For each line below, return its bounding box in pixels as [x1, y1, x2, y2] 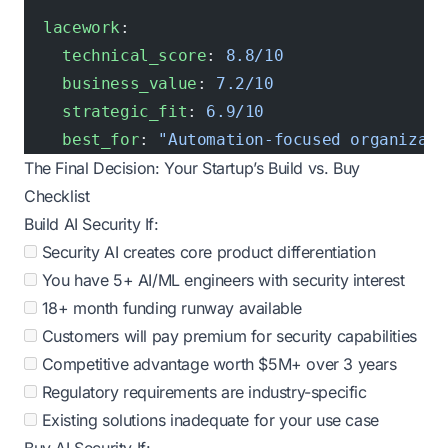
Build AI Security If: [24, 214, 159, 234]
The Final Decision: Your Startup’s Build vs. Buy [24, 158, 360, 178]
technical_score [24, 46, 207, 65]
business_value [24, 74, 197, 93]
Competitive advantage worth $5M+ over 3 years [37, 354, 397, 374]
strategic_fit [24, 102, 188, 121]
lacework [24, 18, 120, 37]
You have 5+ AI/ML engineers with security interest [37, 270, 405, 290]
